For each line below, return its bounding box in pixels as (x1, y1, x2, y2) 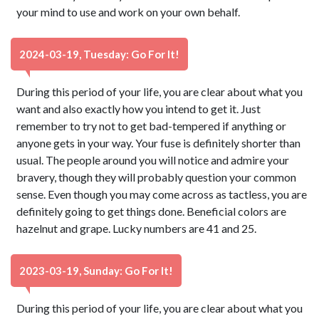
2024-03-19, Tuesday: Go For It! (19, 48, 179, 61)
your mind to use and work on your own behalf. (16, 5, 241, 19)
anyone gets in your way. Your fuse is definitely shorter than (16, 136, 301, 150)
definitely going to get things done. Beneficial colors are (16, 204, 287, 218)
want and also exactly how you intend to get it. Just (16, 102, 261, 115)
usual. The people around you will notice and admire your (16, 153, 290, 167)
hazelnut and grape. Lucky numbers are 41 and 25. (16, 221, 257, 235)
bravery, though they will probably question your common (16, 170, 297, 184)
